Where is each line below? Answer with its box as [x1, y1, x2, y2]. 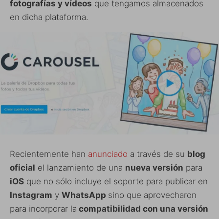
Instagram [10, 190, 52, 200]
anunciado [88, 149, 128, 159]
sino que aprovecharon [108, 190, 197, 200]
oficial [10, 162, 35, 173]
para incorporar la [10, 203, 77, 214]
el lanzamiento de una [35, 162, 125, 173]
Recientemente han [10, 149, 88, 159]
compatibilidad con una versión [77, 203, 208, 214]
